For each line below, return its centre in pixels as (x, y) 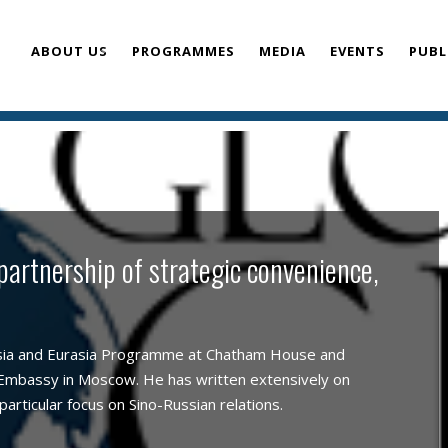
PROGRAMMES (183, 51)
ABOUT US (69, 51)
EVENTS (357, 51)
